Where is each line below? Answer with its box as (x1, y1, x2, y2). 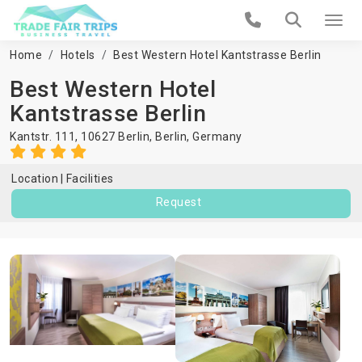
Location (11, 172, 58, 185)
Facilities (65, 172, 114, 185)
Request (155, 196, 202, 208)
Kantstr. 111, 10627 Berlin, (10, 130, 155, 143)
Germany (192, 130, 242, 143)
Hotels (60, 48, 95, 61)
